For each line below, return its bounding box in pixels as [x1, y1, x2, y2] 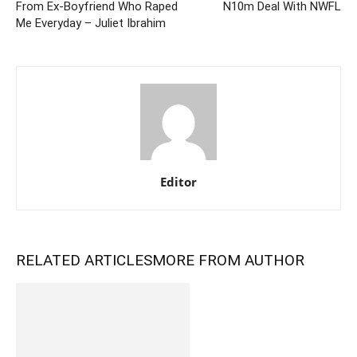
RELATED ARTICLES [16, 250, 152, 269]
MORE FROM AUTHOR [152, 250, 304, 269]
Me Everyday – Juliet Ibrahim [16, 15, 166, 30]
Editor [160, 173, 197, 190]
